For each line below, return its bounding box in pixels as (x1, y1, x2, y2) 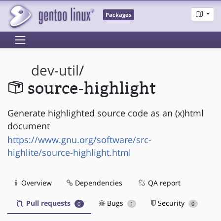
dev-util (31, 61, 79, 80)
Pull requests (24, 198, 73, 208)
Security (156, 198, 187, 208)
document (7, 119, 50, 132)
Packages (106, 11, 132, 19)
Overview (19, 178, 52, 187)
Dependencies (73, 178, 122, 187)
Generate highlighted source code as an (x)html (7, 107, 204, 119)
